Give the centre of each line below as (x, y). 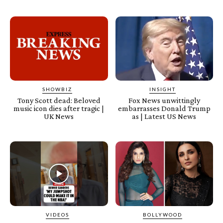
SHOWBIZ (57, 89)
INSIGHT (163, 89)
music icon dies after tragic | (59, 109)
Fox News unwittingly (164, 101)
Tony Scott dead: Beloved (59, 101)
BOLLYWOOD (163, 215)
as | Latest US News (164, 116)
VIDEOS (57, 215)
